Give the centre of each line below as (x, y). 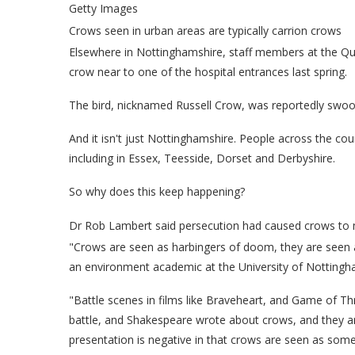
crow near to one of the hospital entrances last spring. (208, 71)
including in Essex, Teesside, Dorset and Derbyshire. (202, 158)
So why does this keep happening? (157, 191)
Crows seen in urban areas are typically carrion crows (205, 30)
